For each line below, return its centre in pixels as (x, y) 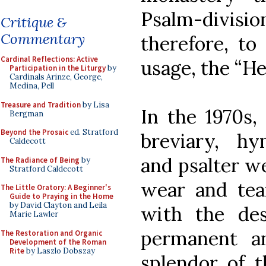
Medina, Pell (32, 86)
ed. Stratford (93, 132)
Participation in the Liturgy (58, 68)
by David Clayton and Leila (58, 205)
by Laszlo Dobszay (60, 251)
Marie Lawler (34, 214)
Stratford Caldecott (46, 169)
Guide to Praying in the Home (61, 196)
